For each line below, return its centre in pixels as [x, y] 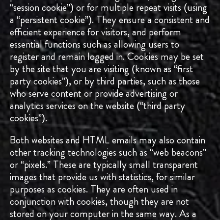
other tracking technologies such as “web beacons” [108, 152]
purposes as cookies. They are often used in [94, 189]
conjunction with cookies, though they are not [99, 202]
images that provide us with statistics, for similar [102, 177]
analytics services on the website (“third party [97, 106]
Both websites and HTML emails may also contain [108, 140]
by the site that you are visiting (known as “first [101, 69]
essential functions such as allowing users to [95, 44]
